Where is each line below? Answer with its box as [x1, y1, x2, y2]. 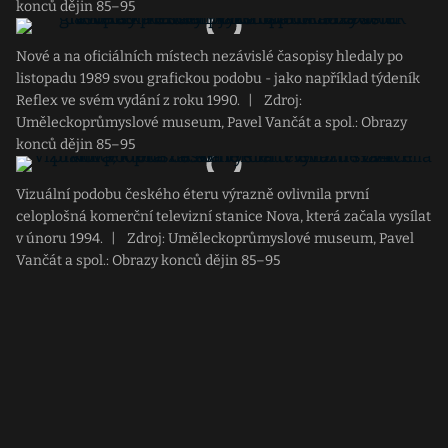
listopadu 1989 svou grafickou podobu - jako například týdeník [16, 70, 420, 87]
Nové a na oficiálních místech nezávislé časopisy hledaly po [16, 48, 403, 65]
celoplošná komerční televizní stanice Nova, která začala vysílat [16, 208, 431, 225]
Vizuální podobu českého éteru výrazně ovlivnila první [16, 186, 369, 203]
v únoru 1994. [16, 230, 103, 247]
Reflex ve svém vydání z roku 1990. [16, 92, 240, 109]
